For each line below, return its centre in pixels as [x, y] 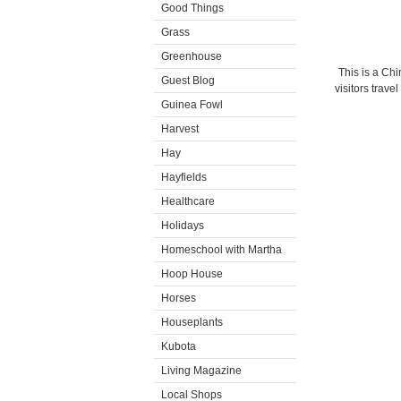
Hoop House [192, 274]
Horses [179, 298]
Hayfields [184, 177]
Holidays [183, 226]
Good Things [192, 8]
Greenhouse [192, 56]
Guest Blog [188, 81]
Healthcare [188, 201]
